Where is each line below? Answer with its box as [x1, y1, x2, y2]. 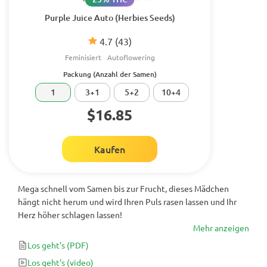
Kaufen [94, 142, 125, 156]
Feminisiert [64, 52, 101, 62]
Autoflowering [107, 52, 155, 62]
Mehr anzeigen [193, 222, 249, 233]
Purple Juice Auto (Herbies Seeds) [44, 12, 175, 23]
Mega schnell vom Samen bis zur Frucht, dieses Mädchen [18, 183, 229, 194]
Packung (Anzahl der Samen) [63, 69, 157, 79]
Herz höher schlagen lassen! [18, 209, 122, 220]
